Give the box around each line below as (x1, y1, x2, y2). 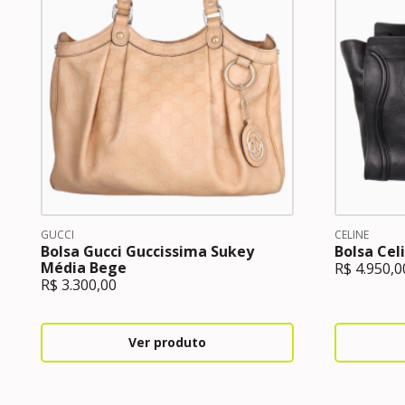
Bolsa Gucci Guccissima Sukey (41, 241, 254, 261)
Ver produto (128, 334, 206, 351)
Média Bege (41, 258, 127, 278)
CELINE (334, 227, 369, 242)
